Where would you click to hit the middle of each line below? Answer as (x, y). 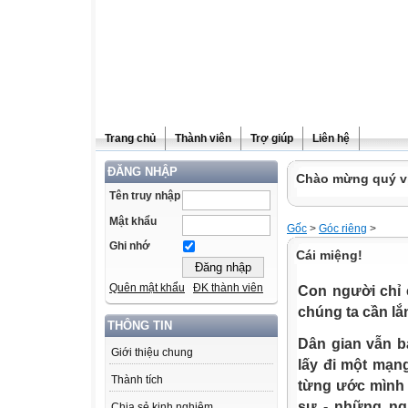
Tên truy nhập (145, 196)
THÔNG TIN (140, 326)
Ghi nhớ (130, 246)
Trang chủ (130, 138)
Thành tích (137, 380)
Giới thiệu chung (152, 353)
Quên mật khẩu (147, 288)
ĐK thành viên (228, 288)
